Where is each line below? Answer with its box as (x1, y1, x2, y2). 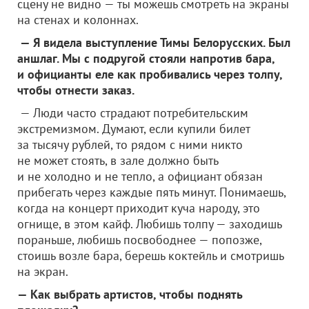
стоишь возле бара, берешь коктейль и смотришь (17, 248, 283, 263)
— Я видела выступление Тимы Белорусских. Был (17, 34, 290, 50)
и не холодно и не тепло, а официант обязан (17, 168, 263, 184)
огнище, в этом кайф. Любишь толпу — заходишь (17, 216, 281, 232)
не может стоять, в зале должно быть (17, 152, 218, 168)
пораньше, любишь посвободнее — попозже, (17, 232, 261, 248)
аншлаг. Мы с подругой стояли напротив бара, (17, 50, 275, 66)
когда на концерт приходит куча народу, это (17, 200, 260, 216)
